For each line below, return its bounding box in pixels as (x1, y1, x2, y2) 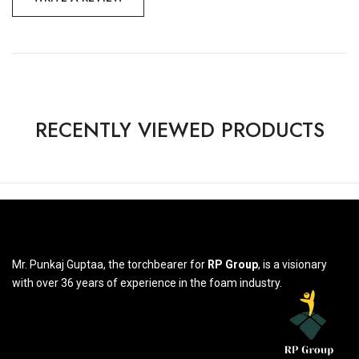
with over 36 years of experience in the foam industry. (12, 276, 284, 289)
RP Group (208, 257, 258, 271)
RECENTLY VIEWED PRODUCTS (34, 115, 325, 144)
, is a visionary (258, 257, 327, 271)
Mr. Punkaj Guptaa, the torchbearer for (12, 257, 208, 271)
